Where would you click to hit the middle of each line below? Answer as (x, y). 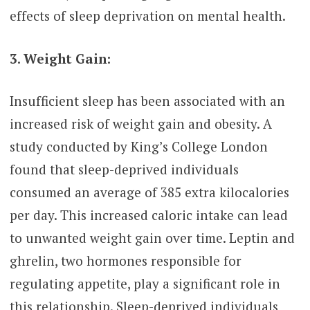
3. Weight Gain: (60, 58)
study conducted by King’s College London (138, 147)
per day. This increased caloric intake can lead (148, 215)
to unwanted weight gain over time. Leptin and (152, 238)
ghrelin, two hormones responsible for (125, 261)
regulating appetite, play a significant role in (145, 284)
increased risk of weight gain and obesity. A (140, 124)
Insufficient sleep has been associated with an (147, 101)
